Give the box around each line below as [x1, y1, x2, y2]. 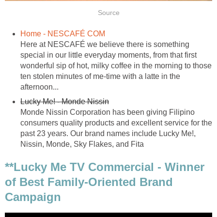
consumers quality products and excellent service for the [20, 118, 212, 127]
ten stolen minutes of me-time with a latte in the [20, 72, 180, 80]
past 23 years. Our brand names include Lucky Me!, [20, 129, 196, 138]
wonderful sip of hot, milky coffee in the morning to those [20, 61, 212, 70]
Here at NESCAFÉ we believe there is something [20, 40, 189, 48]
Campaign [5, 190, 61, 204]
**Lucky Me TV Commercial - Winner [5, 160, 204, 174]
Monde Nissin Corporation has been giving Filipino [20, 108, 195, 116]
